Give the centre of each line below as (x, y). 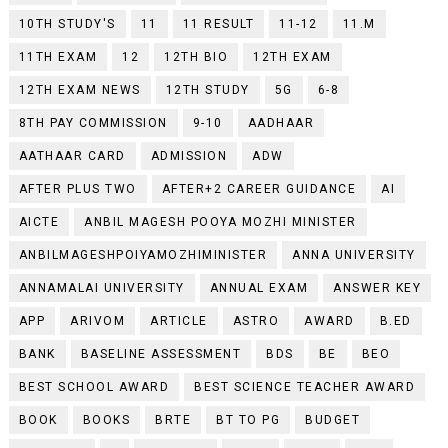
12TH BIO (196, 56)
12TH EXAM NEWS (79, 89)
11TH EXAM (58, 56)
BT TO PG (248, 419)
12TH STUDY (207, 89)
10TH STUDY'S (67, 23)
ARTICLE (179, 320)
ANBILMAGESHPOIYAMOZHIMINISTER (143, 254)
